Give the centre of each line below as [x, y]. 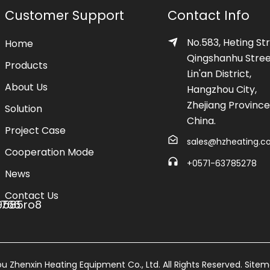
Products [26, 65]
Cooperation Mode [49, 152]
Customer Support [64, 15]
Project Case [35, 130]
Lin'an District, [219, 74]
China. [201, 121]
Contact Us [32, 195]
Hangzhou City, [222, 89]
